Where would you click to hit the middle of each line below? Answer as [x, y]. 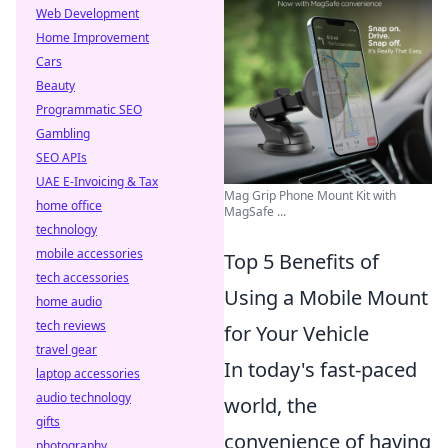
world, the [270, 405]
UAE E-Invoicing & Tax [97, 181]
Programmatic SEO [89, 109]
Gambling [63, 133]
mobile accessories [89, 253]
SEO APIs [61, 157]
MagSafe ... [255, 211]
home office [69, 205]
